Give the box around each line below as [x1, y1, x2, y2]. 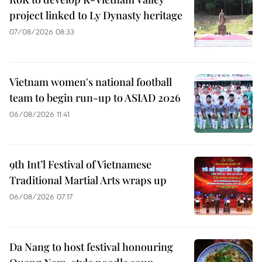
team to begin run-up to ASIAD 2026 [9, 90, 181, 105]
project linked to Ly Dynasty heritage [9, 8, 182, 22]
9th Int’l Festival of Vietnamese [9, 157, 151, 171]
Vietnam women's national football [9, 74, 172, 89]
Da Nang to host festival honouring [9, 239, 173, 254]
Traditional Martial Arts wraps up [9, 173, 167, 187]
